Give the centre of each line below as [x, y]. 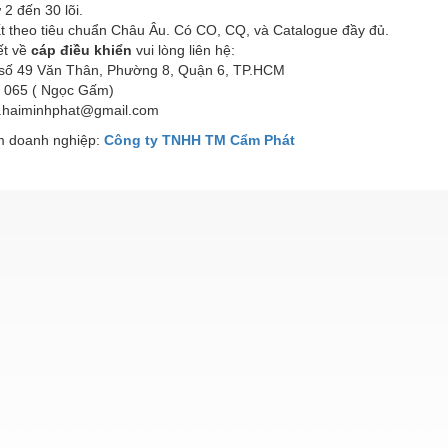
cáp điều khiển [83, 49]
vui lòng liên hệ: [187, 49]
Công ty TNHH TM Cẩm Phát [199, 139]
